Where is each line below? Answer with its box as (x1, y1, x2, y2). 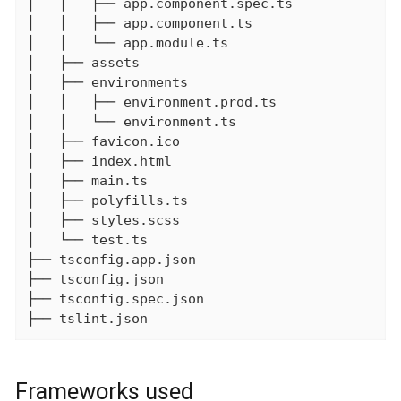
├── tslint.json (26, 310, 148, 327)
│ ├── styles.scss (26, 211, 180, 228)
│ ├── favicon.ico (26, 132, 180, 149)
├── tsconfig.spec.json (26, 290, 204, 307)
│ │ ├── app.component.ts (26, 14, 252, 31)
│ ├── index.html (26, 152, 172, 169)
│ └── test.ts (26, 231, 148, 248)
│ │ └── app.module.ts (26, 34, 228, 51)
